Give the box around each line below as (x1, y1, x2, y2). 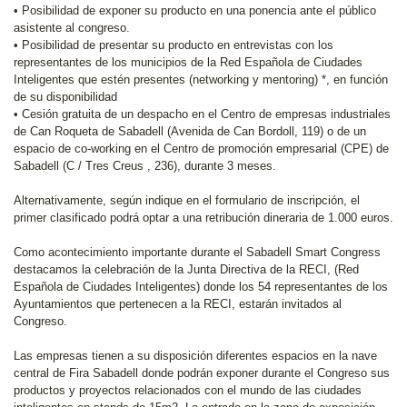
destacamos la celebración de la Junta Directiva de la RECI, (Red (14, 263, 359, 276)
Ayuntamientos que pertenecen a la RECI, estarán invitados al (14, 297, 342, 311)
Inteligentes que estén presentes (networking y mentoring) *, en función (14, 73, 388, 86)
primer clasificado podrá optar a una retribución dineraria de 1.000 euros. (14, 211, 393, 224)
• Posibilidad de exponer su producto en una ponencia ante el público (14, 4, 376, 17)
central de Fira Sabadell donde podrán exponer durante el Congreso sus (14, 366, 390, 380)
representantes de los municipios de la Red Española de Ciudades (14, 55, 362, 69)
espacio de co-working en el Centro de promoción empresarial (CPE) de (14, 142, 389, 155)
